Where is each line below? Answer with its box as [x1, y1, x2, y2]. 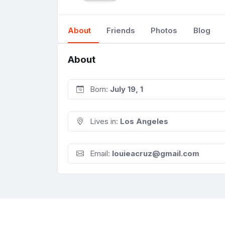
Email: [88, 149, 112, 159]
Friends [106, 26, 136, 35]
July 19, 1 [110, 84, 143, 94]
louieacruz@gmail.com [112, 149, 199, 159]
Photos [151, 26, 178, 35]
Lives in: [88, 117, 120, 127]
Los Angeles [120, 117, 168, 127]
